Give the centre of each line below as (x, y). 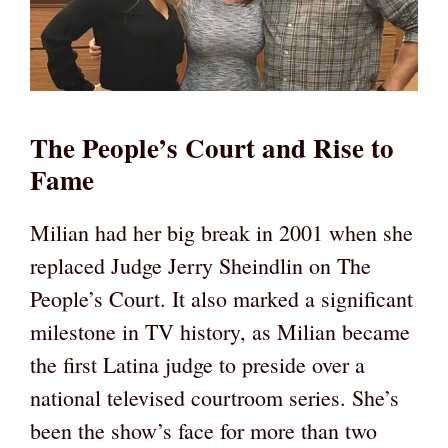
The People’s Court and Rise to (212, 147)
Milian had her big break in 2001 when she (221, 232)
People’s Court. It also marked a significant (221, 298)
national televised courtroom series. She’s (214, 397)
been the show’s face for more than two (203, 430)
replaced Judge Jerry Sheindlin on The (200, 265)
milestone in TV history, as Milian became (220, 331)
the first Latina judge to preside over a (197, 364)
